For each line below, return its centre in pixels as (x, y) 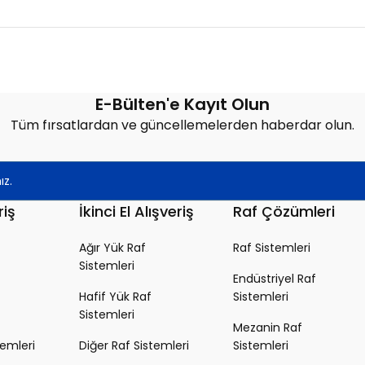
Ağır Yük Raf (112, 248)
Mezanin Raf (268, 328)
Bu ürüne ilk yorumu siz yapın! (182, 88)
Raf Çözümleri (284, 211)
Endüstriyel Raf (275, 279)
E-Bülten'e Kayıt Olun (182, 104)
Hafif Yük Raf (115, 297)
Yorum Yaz (182, 139)
